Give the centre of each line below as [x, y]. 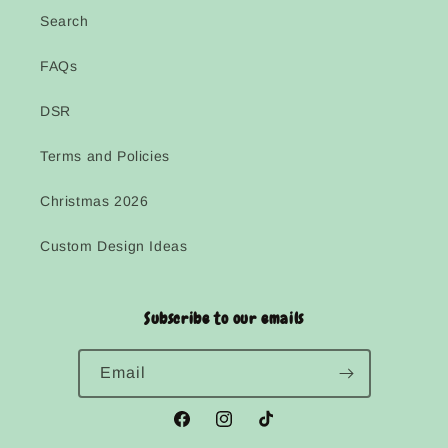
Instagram [248, 429]
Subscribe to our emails [224, 318]
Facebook [205, 429]
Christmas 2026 [94, 201]
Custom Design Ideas [114, 246]
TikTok [277, 429]
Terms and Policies [105, 156]
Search [64, 21]
